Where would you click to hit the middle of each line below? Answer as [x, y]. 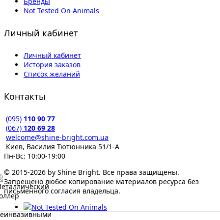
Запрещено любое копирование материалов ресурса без [101, 181]
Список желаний [52, 74]
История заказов [52, 65]
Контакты [25, 96]
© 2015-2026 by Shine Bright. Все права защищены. [92, 172]
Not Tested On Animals [61, 11]
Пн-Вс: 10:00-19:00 [35, 156]
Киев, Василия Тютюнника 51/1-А [63, 146]
